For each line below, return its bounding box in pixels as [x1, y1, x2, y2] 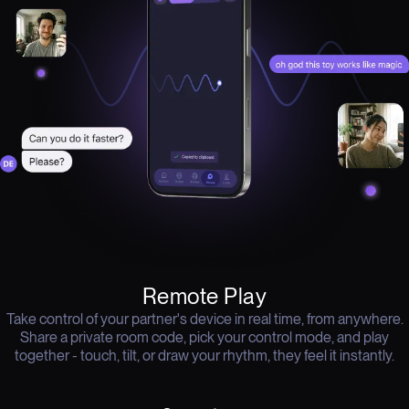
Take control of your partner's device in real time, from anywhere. [5, 309, 404, 328]
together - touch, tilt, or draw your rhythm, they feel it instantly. [15, 346, 394, 364]
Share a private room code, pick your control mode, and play [20, 328, 389, 346]
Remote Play [142, 282, 267, 309]
